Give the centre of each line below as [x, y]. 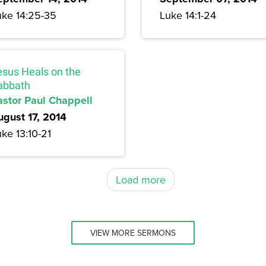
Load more [140, 179]
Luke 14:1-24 [188, 15]
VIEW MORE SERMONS [133, 232]
